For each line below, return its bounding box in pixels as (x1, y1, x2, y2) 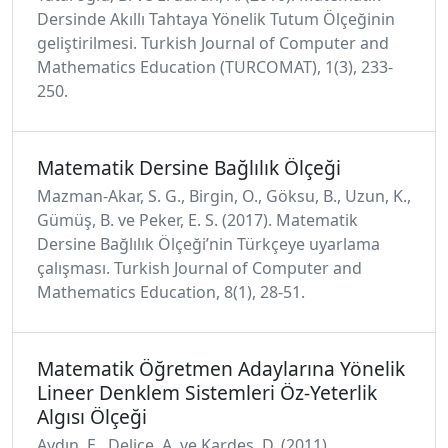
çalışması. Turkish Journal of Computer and (37, 257, 362, 279)
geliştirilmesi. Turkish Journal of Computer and (37, 32, 389, 54)
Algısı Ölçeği (37, 403, 147, 430)
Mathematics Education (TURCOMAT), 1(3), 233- (37, 56, 393, 78)
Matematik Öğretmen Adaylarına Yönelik (37, 355, 405, 382)
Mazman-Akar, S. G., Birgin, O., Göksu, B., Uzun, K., (37, 185, 411, 207)
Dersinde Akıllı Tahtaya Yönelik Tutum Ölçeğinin (37, 8, 395, 30)
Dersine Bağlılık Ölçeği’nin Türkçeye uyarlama (37, 233, 380, 255)
